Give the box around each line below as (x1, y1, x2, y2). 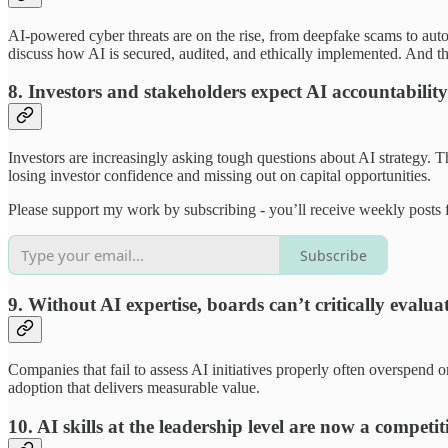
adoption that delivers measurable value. (8, 379, 260, 397)
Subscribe (300, 245, 367, 265)
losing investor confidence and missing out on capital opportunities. (8, 167, 431, 185)
